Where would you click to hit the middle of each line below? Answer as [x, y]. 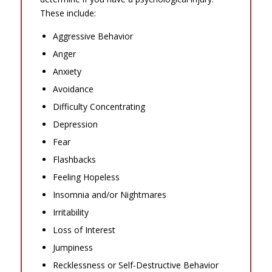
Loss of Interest [84, 229]
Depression [75, 124]
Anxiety [67, 71]
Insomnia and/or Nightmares [109, 194]
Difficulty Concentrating [99, 106]
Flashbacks [74, 159]
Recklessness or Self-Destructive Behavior [135, 265]
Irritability [70, 212]
